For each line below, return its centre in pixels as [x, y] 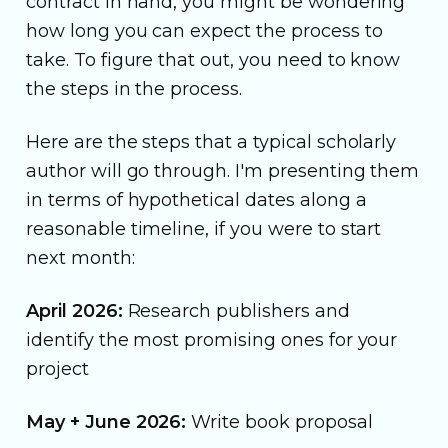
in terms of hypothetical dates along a [196, 199]
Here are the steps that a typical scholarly [211, 141]
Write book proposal [279, 421]
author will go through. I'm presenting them [223, 170]
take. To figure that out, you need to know [213, 59]
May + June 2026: [106, 421]
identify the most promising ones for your [212, 339]
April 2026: [74, 310]
